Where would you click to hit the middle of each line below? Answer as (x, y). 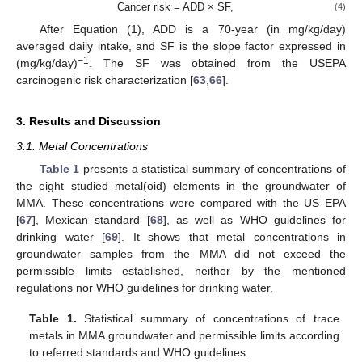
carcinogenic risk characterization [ (105, 80)
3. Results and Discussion (88, 121)
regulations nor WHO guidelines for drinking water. (145, 287)
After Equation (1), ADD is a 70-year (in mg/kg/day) (192, 29)
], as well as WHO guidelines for (255, 219)
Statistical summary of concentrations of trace (208, 318)
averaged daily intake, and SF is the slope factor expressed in (181, 46)
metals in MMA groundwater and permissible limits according (184, 335)
